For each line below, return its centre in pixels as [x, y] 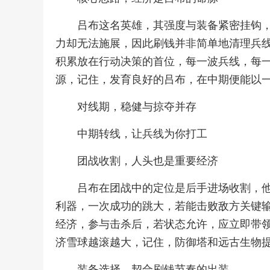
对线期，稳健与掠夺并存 [137, 107]
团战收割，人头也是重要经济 [148, 161]
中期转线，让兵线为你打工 [142, 134]
